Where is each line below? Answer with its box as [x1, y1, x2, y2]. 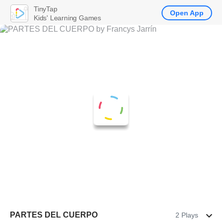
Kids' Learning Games [34, 13, 101, 22]
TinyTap [34, 4, 57, 13]
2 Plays [175, 211, 198, 219]
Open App [170, 9, 204, 17]
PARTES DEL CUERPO [10, 211, 98, 219]
